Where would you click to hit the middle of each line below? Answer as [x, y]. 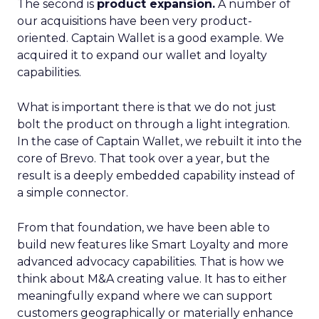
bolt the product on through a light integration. [153, 124]
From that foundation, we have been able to [143, 228]
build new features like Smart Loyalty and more [153, 245]
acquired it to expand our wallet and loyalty [142, 55]
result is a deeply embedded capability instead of [156, 176]
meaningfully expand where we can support [145, 296]
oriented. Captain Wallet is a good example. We [151, 38]
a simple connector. [73, 193]
